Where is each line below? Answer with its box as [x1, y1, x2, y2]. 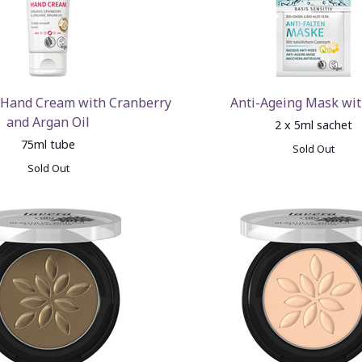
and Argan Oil [6, 113, 90, 131]
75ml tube [21, 137, 76, 152]
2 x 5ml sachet [275, 117, 353, 133]
